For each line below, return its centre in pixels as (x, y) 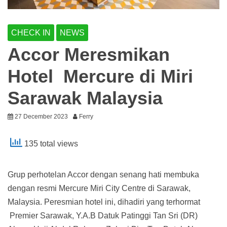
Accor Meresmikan (89, 55)
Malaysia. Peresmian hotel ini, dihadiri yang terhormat (104, 202)
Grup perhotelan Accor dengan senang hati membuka (103, 175)
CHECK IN (31, 33)
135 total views (50, 144)
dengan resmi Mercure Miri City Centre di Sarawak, (99, 188)
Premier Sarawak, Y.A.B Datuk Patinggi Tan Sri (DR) (103, 216)
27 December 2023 (41, 117)
